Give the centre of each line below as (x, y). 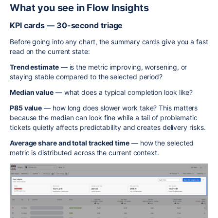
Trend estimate (34, 67)
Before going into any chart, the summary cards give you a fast (109, 41)
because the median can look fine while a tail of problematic (104, 117)
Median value (32, 92)
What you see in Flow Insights (79, 8)
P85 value (26, 108)
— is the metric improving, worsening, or (123, 67)
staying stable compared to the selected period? (86, 76)
